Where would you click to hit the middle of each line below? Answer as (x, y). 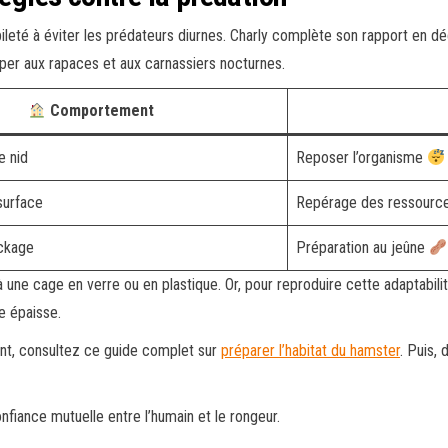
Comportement (100, 110)
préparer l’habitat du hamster (310, 350)
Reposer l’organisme (361, 157)
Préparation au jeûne (362, 247)
